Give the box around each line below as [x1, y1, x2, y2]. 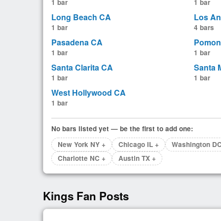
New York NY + [58, 140, 106, 149]
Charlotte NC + [58, 153, 106, 163]
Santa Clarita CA [51, 62, 113, 74]
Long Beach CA [51, 11, 111, 23]
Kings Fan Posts [43, 188, 129, 204]
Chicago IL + [118, 140, 159, 149]
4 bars [193, 23, 214, 33]
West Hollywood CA [51, 87, 126, 99]
